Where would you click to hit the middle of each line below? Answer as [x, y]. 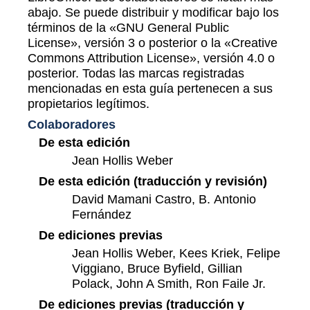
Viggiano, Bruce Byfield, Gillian [157, 268]
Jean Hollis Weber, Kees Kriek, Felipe [176, 253]
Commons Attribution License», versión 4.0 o [151, 57]
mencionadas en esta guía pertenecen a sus [150, 88]
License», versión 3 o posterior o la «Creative [153, 42]
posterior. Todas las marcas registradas [136, 73]
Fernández [102, 214]
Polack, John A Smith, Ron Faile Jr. [169, 283]
